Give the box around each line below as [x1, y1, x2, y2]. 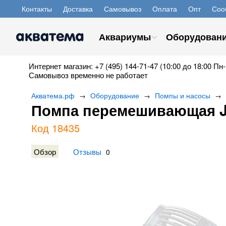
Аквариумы [99, 30, 151, 43]
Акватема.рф [31, 90, 75, 100]
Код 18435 [31, 121, 80, 135]
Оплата [152, 4, 177, 14]
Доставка [63, 4, 93, 14]
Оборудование [90, 90, 139, 100]
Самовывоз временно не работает [29, 70, 148, 80]
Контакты [22, 4, 52, 14]
